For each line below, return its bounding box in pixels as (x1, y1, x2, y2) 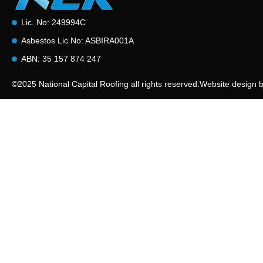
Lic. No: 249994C (21, 17, 86, 27)
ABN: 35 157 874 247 (21, 53, 102, 63)
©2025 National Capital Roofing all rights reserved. (12, 79, 200, 89)
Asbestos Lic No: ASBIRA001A (21, 35, 134, 45)
